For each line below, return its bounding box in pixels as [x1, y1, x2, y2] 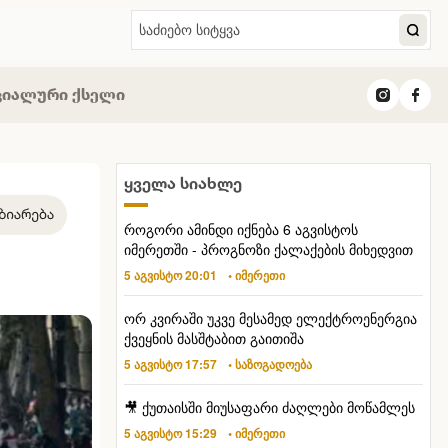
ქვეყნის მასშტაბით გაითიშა [123, 328, 304, 349]
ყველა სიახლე [123, 173, 242, 194]
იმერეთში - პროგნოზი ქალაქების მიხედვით [123, 239, 413, 260]
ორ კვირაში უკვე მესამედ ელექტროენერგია [123, 308, 417, 329]
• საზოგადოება [227, 355, 312, 374]
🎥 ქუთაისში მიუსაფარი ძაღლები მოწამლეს [123, 397, 415, 418]
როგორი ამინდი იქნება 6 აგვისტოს [123, 219, 358, 240]
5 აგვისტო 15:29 [123, 424, 217, 443]
